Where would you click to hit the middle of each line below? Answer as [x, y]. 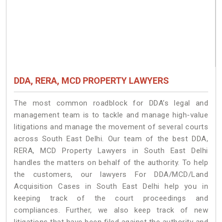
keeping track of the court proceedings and [111, 198]
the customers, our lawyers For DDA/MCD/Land [111, 174]
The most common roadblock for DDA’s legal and [111, 103]
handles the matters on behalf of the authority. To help [111, 162]
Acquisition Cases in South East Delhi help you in [111, 186]
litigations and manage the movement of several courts [111, 127]
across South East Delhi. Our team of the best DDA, [111, 139]
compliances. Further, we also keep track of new [111, 210]
